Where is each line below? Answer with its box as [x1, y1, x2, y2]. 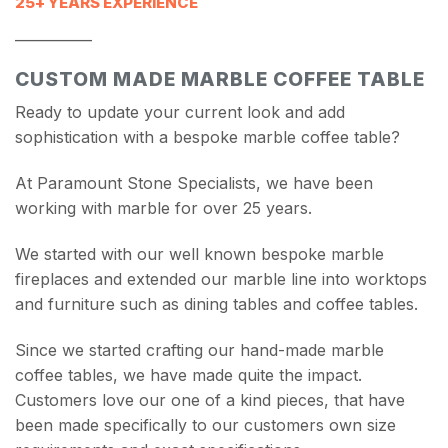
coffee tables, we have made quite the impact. [15, 364, 362, 385]
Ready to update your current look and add [15, 102, 345, 123]
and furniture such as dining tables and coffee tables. [15, 294, 418, 315]
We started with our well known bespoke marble [15, 244, 384, 265]
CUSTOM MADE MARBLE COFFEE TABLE [15, 66, 425, 91]
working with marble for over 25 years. [15, 198, 312, 219]
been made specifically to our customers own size [15, 414, 396, 435]
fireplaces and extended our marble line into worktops [15, 269, 427, 290]
